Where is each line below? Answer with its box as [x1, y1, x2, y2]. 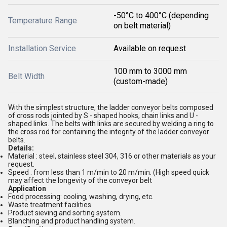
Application [8, 184, 46, 193]
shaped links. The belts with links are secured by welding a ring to [8, 120, 214, 128]
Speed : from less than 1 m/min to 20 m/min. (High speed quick [8, 168, 209, 176]
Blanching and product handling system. [8, 217, 137, 225]
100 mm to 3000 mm [113, 66, 187, 76]
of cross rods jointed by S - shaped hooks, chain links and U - [8, 111, 198, 120]
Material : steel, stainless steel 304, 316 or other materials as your [8, 152, 216, 160]
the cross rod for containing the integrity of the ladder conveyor [8, 128, 209, 136]
